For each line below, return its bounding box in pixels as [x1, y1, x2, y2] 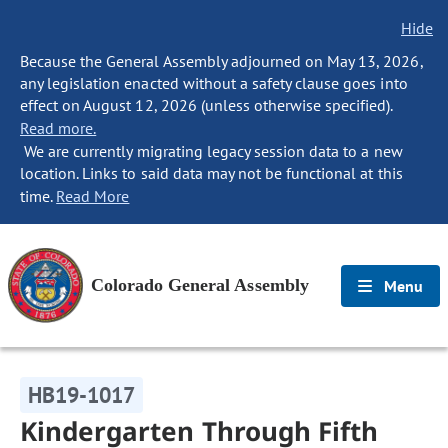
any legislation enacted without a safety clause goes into [20, 73, 408, 93]
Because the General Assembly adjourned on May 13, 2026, [20, 51, 423, 71]
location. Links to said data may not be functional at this [20, 163, 403, 183]
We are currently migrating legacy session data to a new [20, 141, 403, 161]
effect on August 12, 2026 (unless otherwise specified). [20, 95, 393, 115]
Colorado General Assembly [91, 275, 309, 295]
